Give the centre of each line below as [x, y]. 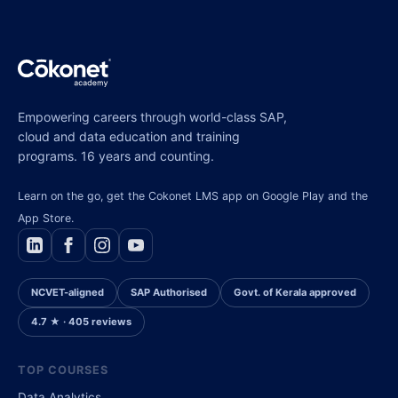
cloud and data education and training [129, 136]
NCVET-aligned [68, 292]
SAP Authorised [169, 292]
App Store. [46, 218]
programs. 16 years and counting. [116, 155]
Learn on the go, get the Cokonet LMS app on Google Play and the [193, 195]
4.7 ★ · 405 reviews [81, 321]
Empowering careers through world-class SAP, [152, 116]
